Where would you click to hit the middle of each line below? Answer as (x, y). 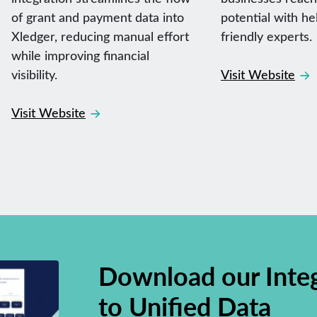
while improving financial (80, 55)
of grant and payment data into (98, 17)
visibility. (34, 74)
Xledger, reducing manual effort (100, 36)
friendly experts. (266, 36)
